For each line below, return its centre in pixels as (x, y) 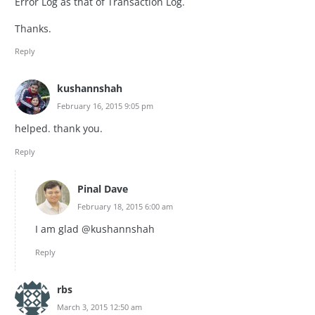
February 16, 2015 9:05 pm (105, 106)
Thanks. (33, 28)
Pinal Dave (103, 188)
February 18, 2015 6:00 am (125, 206)
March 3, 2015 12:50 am (99, 307)
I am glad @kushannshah (95, 229)
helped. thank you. (59, 129)
